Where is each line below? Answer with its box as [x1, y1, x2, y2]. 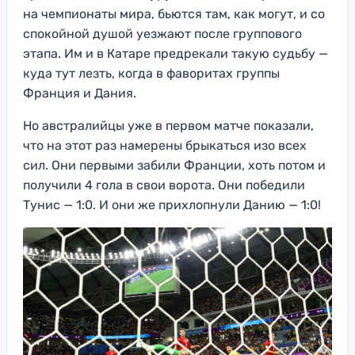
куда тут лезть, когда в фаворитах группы [23, 65, 280, 81]
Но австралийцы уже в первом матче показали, [23, 117, 314, 133]
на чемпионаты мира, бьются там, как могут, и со [23, 6, 325, 21]
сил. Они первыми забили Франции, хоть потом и [23, 157, 326, 173]
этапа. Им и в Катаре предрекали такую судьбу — [23, 45, 328, 61]
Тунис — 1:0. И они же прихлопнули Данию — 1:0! [23, 197, 321, 212]
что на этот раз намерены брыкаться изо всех [23, 137, 307, 153]
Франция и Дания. [23, 85, 136, 101]
